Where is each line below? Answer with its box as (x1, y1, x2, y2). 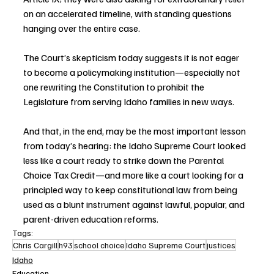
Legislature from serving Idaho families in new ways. (23, 95, 234, 108)
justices (207, 240, 235, 251)
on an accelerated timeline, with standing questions (23, 7, 234, 20)
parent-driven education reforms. (23, 213, 158, 226)
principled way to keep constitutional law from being (23, 183, 239, 196)
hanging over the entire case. (23, 22, 140, 35)
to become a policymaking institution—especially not (23, 66, 242, 79)
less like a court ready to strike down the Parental (23, 154, 226, 167)
